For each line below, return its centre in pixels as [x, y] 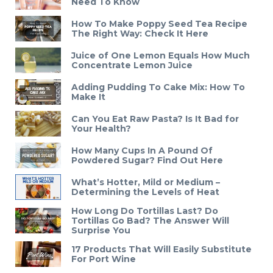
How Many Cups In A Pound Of [142, 151]
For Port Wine [104, 259]
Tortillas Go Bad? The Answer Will [150, 221]
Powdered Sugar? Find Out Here [147, 161]
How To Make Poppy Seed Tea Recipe [159, 24]
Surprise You [101, 231]
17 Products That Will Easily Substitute [161, 250]
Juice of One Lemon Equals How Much [161, 56]
